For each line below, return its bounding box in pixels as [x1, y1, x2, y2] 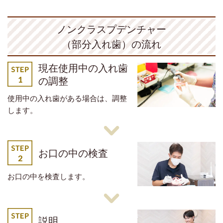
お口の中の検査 [38, 147, 108, 159]
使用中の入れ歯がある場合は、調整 [7, 94, 127, 103]
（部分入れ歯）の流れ [62, 38, 161, 50]
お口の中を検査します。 [7, 172, 90, 181]
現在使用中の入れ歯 [38, 62, 128, 74]
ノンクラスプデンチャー [57, 23, 166, 35]
